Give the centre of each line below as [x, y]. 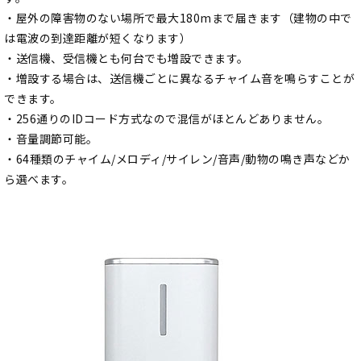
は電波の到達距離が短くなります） [98, 38]
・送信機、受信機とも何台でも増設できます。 [127, 58]
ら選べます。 [39, 179]
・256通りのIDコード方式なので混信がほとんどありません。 [166, 119]
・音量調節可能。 [51, 139]
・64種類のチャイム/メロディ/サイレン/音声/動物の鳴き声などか [177, 159]
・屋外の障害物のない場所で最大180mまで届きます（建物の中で [178, 18]
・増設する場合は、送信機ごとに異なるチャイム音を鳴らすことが [179, 79]
